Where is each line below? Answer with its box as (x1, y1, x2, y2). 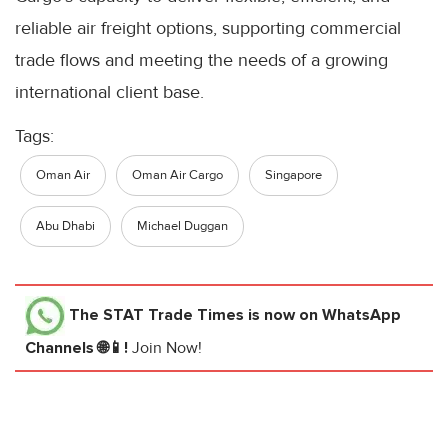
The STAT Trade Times (69, 305, 244, 326)
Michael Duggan (137, 218, 228, 235)
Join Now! (132, 338, 202, 359)
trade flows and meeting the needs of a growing (15, 49, 388, 72)
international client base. (15, 81, 204, 104)
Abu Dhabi (36, 218, 95, 235)
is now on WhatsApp (244, 305, 401, 326)
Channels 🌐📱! (25, 338, 132, 359)
